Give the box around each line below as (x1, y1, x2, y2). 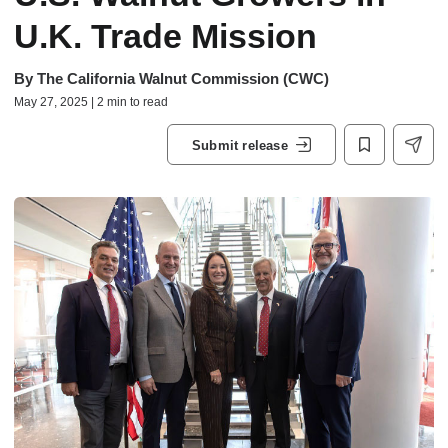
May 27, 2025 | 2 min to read (14, 95, 168, 109)
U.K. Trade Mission (14, 17, 326, 55)
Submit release (192, 137, 288, 153)
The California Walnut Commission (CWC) (37, 70, 329, 87)
